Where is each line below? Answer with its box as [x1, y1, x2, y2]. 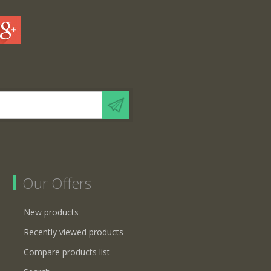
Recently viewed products [24, 226, 123, 238]
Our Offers [22, 172, 91, 193]
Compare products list [24, 246, 110, 258]
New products [24, 206, 79, 218]
